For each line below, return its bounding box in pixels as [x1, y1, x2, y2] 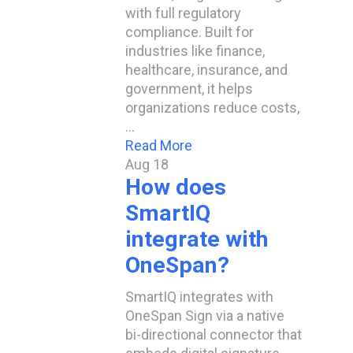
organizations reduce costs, [125, 99, 299, 116]
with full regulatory [125, 5, 241, 21]
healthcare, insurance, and [125, 61, 288, 78]
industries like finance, [125, 43, 265, 59]
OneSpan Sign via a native [125, 307, 284, 324]
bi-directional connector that [125, 326, 302, 343]
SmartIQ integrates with [125, 288, 273, 305]
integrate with [125, 226, 269, 252]
